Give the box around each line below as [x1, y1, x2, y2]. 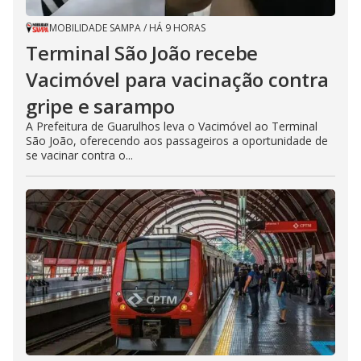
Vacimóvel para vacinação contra [26, 65, 329, 93]
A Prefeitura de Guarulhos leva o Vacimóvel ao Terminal [26, 118, 317, 134]
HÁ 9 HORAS [149, 20, 205, 35]
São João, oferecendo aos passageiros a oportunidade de [26, 132, 328, 148]
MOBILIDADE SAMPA [49, 20, 141, 35]
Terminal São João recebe [26, 39, 259, 66]
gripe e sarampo [26, 92, 176, 119]
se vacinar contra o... [26, 147, 133, 163]
